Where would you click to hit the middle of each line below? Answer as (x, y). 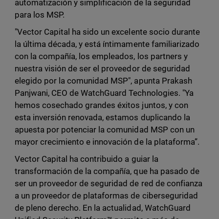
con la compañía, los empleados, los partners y (101, 56)
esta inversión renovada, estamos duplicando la (102, 118)
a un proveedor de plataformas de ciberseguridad (106, 196)
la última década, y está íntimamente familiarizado (107, 44)
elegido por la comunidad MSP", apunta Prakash (103, 81)
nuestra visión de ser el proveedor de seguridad (102, 69)
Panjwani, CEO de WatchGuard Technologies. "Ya (104, 93)
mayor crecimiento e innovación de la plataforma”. (109, 142)
